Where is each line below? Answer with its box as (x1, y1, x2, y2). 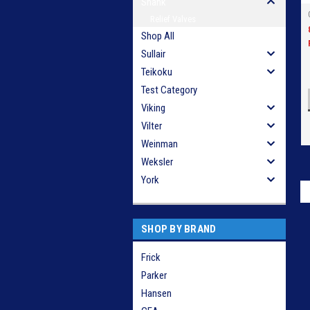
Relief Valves (150, 14, 196, 24)
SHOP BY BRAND (141, 223, 217, 235)
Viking (141, 102, 165, 114)
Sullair (141, 48, 165, 60)
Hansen (141, 287, 172, 300)
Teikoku (141, 66, 172, 78)
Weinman (141, 138, 178, 150)
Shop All (141, 30, 174, 42)
